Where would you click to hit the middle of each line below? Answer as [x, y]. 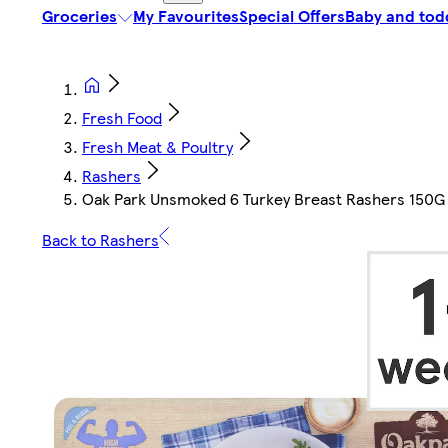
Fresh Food [122, 118]
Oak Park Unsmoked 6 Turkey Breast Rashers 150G [263, 199]
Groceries [79, 16]
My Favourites [186, 16]
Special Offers [292, 16]
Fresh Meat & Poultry [157, 147]
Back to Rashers [100, 240]
